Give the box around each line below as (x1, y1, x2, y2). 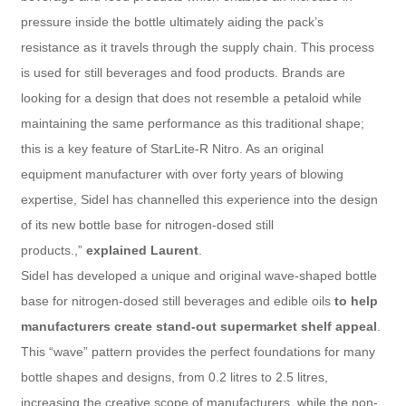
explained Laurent (85, 242, 198, 257)
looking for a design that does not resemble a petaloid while (20, 90, 362, 105)
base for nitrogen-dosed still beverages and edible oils (20, 293, 334, 308)
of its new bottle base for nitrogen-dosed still (20, 217, 274, 232)
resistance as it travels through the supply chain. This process (20, 39, 374, 54)
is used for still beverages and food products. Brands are (20, 64, 345, 80)
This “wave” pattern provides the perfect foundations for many (20, 343, 375, 359)
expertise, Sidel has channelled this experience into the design (20, 191, 378, 207)
